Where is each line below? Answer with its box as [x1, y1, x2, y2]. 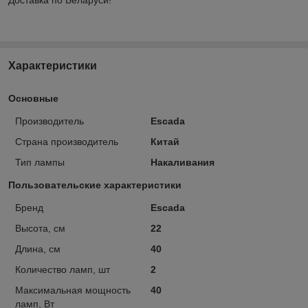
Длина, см [15, 243, 60, 254]
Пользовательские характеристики [8, 179, 181, 190]
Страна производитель [15, 135, 118, 147]
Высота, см [15, 222, 65, 234]
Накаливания [150, 156, 214, 168]
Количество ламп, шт [15, 263, 110, 275]
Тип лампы [15, 156, 65, 168]
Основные [8, 92, 58, 104]
